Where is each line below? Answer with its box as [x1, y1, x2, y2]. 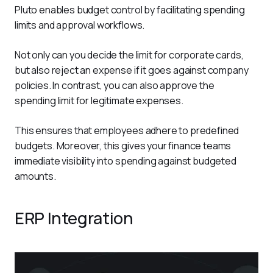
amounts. [15, 169, 58, 183]
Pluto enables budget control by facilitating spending [15, 2, 247, 16]
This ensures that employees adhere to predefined [15, 123, 241, 137]
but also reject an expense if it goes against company [15, 63, 250, 77]
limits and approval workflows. [15, 18, 147, 32]
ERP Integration [15, 206, 139, 229]
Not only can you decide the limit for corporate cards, [15, 48, 246, 62]
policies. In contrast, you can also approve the [15, 78, 216, 92]
